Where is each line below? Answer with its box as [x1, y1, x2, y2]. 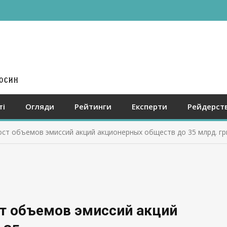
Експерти [132, 101, 167, 111]
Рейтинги [74, 101, 111, 111]
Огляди [25, 101, 54, 111]
